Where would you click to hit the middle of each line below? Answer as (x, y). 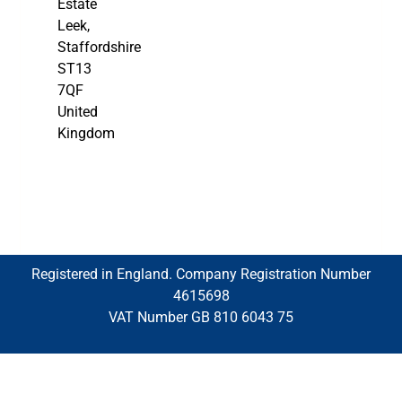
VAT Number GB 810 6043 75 (201, 317)
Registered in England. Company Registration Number (201, 274)
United (77, 112)
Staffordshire (99, 48)
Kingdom (86, 134)
